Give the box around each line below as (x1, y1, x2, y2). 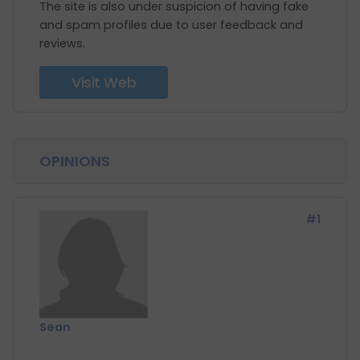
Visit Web (72, 72, 137, 92)
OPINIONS (39, 151, 110, 171)
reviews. (39, 35, 85, 51)
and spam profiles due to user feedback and (39, 17, 303, 33)
